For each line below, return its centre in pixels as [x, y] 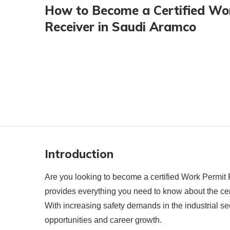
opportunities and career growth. [103, 220]
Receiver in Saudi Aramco [120, 26]
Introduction [79, 154]
